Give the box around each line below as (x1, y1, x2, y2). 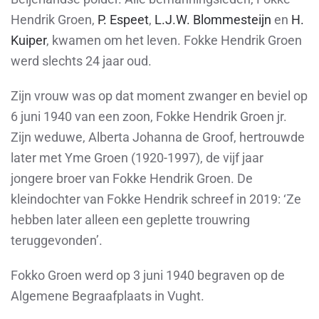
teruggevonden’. (11, 233, 103, 248)
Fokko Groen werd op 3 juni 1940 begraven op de (11, 268, 285, 283)
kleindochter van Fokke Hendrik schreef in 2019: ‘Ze (11, 192, 301, 206)
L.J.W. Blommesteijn (155, 12, 271, 27)
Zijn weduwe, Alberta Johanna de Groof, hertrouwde (11, 130, 305, 145)
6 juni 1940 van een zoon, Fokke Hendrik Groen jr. (11, 109, 287, 124)
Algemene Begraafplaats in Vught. (11, 288, 204, 303)
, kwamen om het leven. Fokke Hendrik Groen (46, 33, 302, 48)
